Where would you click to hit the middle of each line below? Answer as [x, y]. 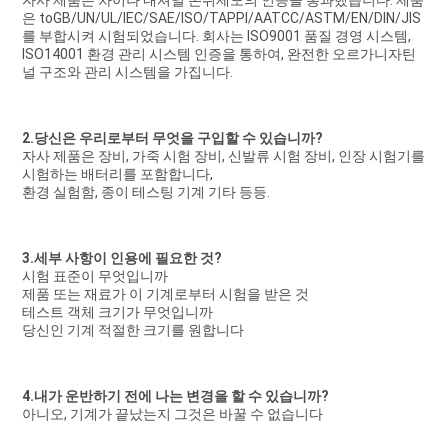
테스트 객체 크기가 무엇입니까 [117, 312]
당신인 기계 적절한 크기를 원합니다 [132, 330]
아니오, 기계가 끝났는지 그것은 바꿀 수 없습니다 [172, 414]
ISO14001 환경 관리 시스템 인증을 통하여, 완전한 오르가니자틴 [218, 54]
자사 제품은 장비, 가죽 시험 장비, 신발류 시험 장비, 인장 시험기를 [223, 156]
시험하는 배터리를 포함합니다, [117, 174]
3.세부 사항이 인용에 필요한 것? [121, 258]
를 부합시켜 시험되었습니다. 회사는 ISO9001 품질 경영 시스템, [216, 36]
